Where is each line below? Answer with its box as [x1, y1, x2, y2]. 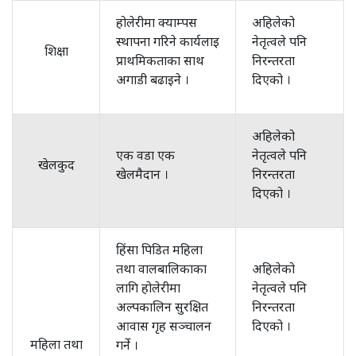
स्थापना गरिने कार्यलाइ [116, 33, 219, 50]
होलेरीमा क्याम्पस [116, 14, 197, 31]
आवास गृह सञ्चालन [116, 317, 211, 335]
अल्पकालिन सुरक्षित [116, 298, 208, 315]
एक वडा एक [116, 146, 175, 164]
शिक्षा [44, 42, 68, 60]
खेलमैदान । [116, 165, 168, 183]
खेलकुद [37, 156, 75, 173]
